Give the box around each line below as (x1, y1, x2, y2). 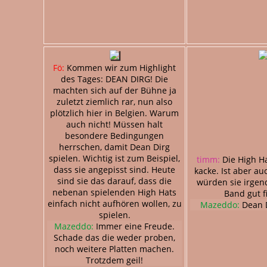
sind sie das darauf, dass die (57, 175, 172, 187)
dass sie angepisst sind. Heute (54, 163, 175, 175)
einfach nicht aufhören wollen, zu (47, 197, 182, 209)
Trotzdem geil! (86, 254, 143, 266)
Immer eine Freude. (94, 220, 175, 232)
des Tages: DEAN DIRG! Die (61, 73, 168, 85)
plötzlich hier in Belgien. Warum (50, 107, 179, 119)
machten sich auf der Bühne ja (52, 84, 176, 96)
